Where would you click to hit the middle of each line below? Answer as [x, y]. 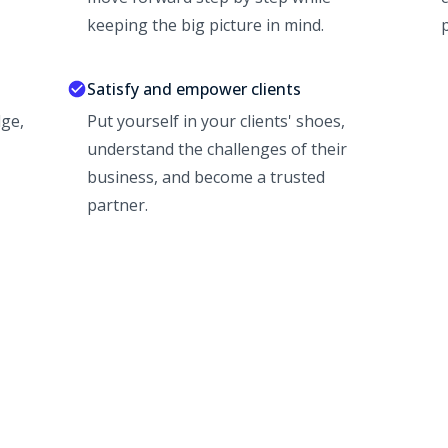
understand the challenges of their [216, 149]
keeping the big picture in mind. [205, 25]
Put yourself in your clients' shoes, [215, 121]
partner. [117, 205]
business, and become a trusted [205, 177]
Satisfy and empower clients [193, 89]
